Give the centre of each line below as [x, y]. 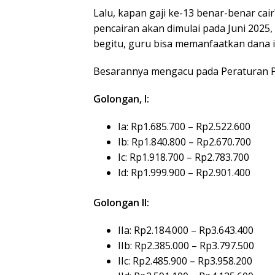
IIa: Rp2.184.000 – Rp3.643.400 [186, 230]
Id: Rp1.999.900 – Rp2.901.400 [184, 172]
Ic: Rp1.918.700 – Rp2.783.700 [184, 157]
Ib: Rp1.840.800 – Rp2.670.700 [184, 141]
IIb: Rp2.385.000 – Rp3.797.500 [186, 245]
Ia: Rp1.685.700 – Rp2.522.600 [184, 126]
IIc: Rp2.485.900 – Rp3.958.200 [185, 261]
